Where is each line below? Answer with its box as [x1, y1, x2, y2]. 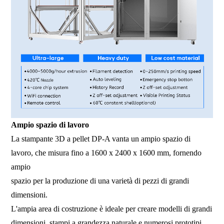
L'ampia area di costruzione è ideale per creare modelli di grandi [11, 204, 212, 213]
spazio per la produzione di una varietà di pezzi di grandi [11, 176, 189, 185]
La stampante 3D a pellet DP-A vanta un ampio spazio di [11, 134, 191, 143]
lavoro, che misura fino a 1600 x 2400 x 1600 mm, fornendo [11, 148, 202, 157]
